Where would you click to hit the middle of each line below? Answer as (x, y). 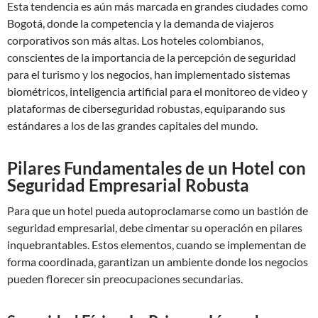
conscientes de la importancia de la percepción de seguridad (152, 57)
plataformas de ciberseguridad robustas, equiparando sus (146, 108)
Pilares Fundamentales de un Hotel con (157, 168)
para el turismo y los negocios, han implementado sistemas (149, 74)
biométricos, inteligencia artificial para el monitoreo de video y (157, 91)
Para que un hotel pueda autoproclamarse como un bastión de (158, 210)
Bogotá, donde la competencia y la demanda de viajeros (141, 23)
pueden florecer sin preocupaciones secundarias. (125, 279)
